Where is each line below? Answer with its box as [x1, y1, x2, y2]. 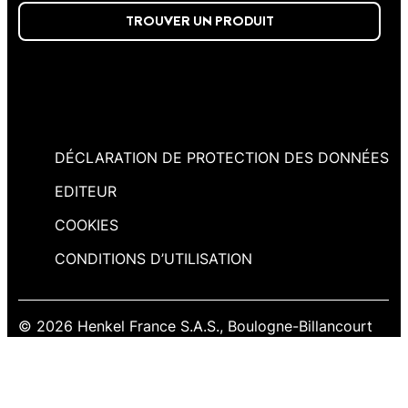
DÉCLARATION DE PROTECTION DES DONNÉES [55, 148, 389, 168]
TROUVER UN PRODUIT [125, 11, 274, 32]
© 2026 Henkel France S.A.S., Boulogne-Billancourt [18, 317, 372, 336]
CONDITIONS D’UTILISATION [55, 250, 252, 269]
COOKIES [55, 216, 118, 235]
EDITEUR [55, 182, 117, 201]
